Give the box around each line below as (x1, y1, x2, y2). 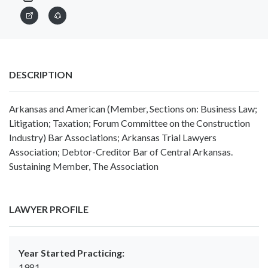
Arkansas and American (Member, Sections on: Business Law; (9, 103, 257, 115)
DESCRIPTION (9, 69, 72, 81)
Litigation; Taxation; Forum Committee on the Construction (9, 117, 250, 129)
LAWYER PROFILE (9, 203, 89, 215)
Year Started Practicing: (19, 247, 124, 259)
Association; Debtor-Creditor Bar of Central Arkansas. (9, 146, 233, 158)
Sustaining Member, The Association (9, 160, 159, 172)
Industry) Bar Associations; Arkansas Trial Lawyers (9, 132, 217, 144)
